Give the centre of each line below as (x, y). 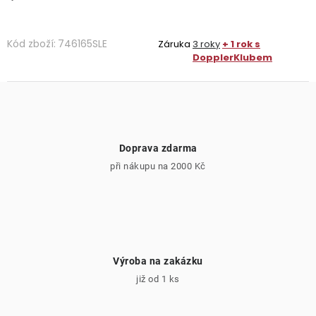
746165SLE (83, 44)
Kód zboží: (31, 44)
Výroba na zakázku (158, 261)
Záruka (174, 44)
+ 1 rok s (241, 44)
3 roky (206, 44)
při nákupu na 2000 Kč (158, 166)
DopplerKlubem (232, 57)
